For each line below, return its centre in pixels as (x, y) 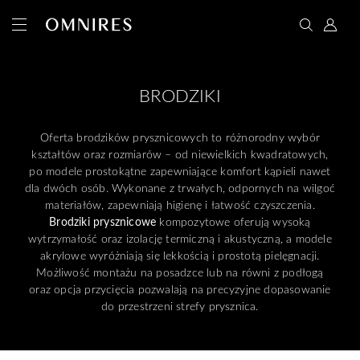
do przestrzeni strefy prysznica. (180, 306)
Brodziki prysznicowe (103, 221)
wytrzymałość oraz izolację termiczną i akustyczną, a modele (180, 238)
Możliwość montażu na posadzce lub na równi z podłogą (180, 272)
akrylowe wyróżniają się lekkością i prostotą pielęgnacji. (180, 255)
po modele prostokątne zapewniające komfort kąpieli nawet (180, 171)
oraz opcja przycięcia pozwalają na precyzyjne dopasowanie (180, 289)
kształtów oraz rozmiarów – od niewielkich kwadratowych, (180, 154)
